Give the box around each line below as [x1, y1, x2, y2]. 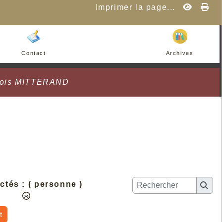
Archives [166, 50, 194, 56]
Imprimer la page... [95, 3, 175, 11]
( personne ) [28, 180, 83, 188]
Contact [21, 50, 46, 56]
